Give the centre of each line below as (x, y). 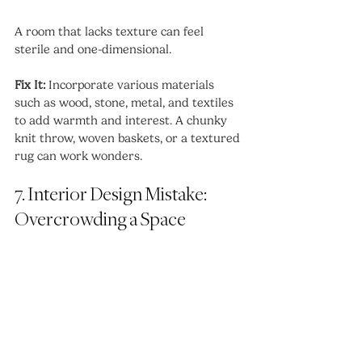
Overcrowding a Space (100, 221)
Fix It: (30, 85)
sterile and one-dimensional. (93, 50)
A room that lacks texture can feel (111, 32)
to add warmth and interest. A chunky (122, 121)
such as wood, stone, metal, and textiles (126, 103)
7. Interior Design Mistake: (112, 196)
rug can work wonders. (78, 156)
